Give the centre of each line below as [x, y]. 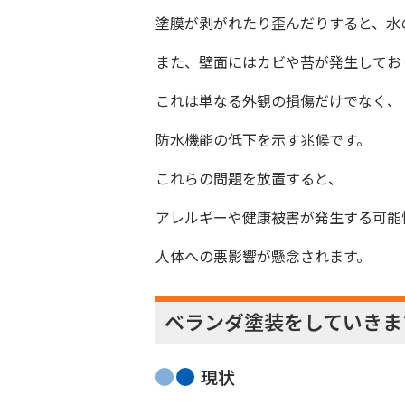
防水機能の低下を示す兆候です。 [263, 139]
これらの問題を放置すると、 [249, 178]
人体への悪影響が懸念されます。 [263, 256]
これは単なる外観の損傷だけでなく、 [278, 100]
